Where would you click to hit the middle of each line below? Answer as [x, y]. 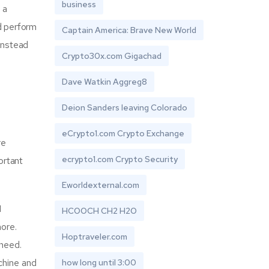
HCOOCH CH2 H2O [99, 211]
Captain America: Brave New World [129, 30]
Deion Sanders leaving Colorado [125, 107]
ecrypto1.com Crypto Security [120, 159]
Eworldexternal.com [101, 185]
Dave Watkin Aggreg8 [104, 82]
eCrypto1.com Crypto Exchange [123, 133]
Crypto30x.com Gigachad [112, 56]
